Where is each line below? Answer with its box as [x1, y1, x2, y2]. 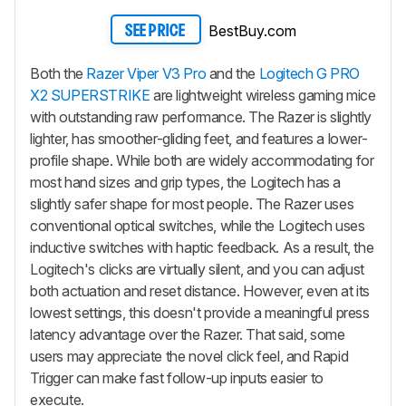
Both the [30, 64, 87, 83]
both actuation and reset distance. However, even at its [30, 282, 371, 301]
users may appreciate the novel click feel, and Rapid [30, 347, 349, 366]
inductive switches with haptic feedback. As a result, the [30, 238, 374, 257]
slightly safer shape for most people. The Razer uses [30, 195, 354, 214]
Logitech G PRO [258, 64, 361, 83]
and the [206, 64, 259, 83]
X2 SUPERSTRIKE [30, 86, 150, 105]
